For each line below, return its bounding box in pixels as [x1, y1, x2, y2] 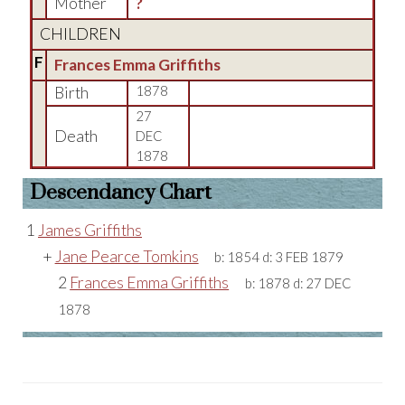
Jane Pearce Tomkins [54, 247, 199, 266]
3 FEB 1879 [275, 250, 344, 265]
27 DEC [305, 276, 352, 291]
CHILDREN [40, 24, 121, 43]
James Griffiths [38, 221, 142, 240]
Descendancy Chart [30, 180, 212, 206]
